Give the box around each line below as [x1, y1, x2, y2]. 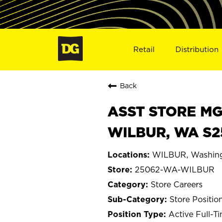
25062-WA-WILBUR [135, 165, 215, 174]
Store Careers [151, 179, 203, 189]
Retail [133, 45, 155, 54]
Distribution [175, 45, 219, 54]
